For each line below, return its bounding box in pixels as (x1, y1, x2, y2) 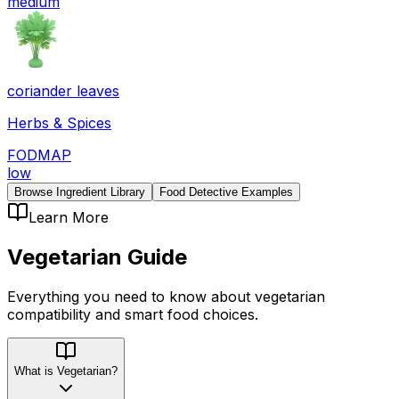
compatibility (7, 305, 91, 323)
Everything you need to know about (7, 287, 255, 305)
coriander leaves (7, 81, 119, 100)
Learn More (28, 208, 109, 226)
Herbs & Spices (7, 113, 111, 132)
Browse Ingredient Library (14, 184, 145, 199)
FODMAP (7, 145, 71, 164)
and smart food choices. (91, 305, 258, 323)
